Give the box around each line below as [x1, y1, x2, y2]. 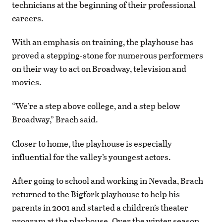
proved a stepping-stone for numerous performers [12, 49, 203, 62]
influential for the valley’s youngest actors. [12, 150, 171, 163]
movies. [12, 76, 42, 89]
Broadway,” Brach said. [12, 113, 98, 126]
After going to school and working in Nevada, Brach [12, 174, 203, 187]
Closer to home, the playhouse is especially [12, 137, 172, 150]
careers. [12, 11, 44, 24]
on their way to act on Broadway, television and [12, 62, 186, 75]
